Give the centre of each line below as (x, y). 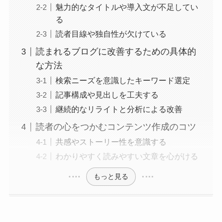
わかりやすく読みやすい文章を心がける (127, 156)
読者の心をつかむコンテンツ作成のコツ (116, 127)
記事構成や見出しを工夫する (107, 95)
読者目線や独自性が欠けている (111, 34)
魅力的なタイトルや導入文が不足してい (127, 7)
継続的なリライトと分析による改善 (119, 109)
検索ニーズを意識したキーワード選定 (123, 81)
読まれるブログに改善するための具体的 (116, 52)
